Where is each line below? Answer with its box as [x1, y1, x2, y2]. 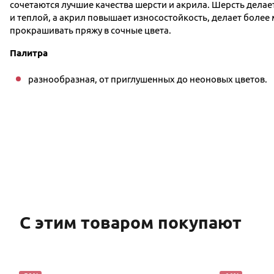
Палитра [10, 48, 48, 58]
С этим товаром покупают [20, 213, 242, 232]
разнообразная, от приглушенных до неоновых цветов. [28, 74, 267, 84]
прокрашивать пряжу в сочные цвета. [10, 25, 171, 35]
